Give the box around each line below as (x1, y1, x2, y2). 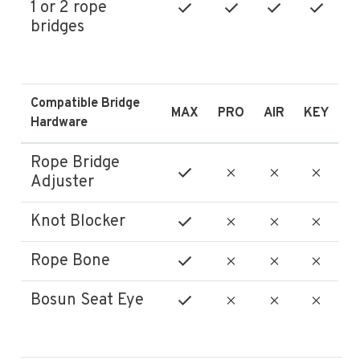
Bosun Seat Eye (31, 289, 145, 311)
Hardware (31, 114, 88, 131)
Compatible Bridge (31, 95, 141, 112)
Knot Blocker (31, 211, 126, 232)
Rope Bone (31, 250, 111, 272)
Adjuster (31, 171, 95, 193)
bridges (31, 16, 85, 38)
